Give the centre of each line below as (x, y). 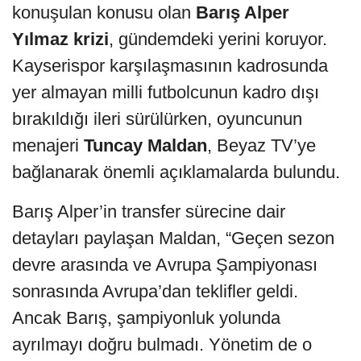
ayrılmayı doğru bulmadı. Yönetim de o (162, 344)
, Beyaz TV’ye (261, 145)
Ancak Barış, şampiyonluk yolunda (146, 317)
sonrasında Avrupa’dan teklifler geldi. (155, 291)
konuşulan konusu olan (104, 12)
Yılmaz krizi (60, 39)
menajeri (48, 145)
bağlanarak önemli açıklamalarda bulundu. (176, 172)
